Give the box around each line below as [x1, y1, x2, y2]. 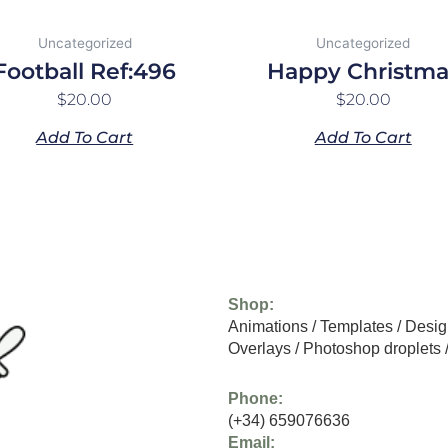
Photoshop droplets [303, 340, 442, 358]
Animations [228, 318, 309, 336]
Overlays [228, 340, 292, 358]
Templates [320, 318, 394, 336]
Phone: [228, 390, 284, 408]
